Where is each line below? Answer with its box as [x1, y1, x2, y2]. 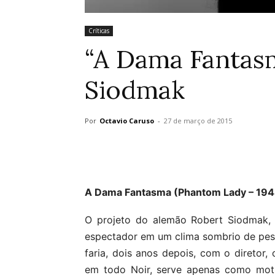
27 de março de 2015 [164, 116, 232, 125]
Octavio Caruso [99, 116, 154, 125]
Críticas [88, 26, 109, 35]
